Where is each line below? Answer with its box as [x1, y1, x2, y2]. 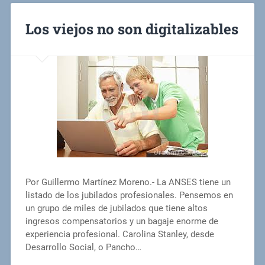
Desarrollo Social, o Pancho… [25, 242, 141, 253]
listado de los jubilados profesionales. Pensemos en [25, 190, 233, 201]
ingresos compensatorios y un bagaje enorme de [25, 216, 218, 227]
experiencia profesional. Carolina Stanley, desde [25, 229, 214, 240]
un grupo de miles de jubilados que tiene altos [25, 203, 208, 214]
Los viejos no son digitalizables [25, 20, 238, 39]
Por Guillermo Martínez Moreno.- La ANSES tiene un [25, 177, 231, 188]
